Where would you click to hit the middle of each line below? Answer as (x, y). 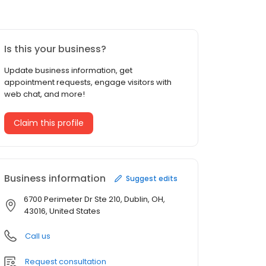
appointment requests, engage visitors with (88, 83)
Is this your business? (55, 49)
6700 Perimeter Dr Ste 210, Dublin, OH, (94, 199)
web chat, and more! (45, 94)
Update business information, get (68, 71)
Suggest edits (152, 178)
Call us (38, 236)
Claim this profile (49, 123)
